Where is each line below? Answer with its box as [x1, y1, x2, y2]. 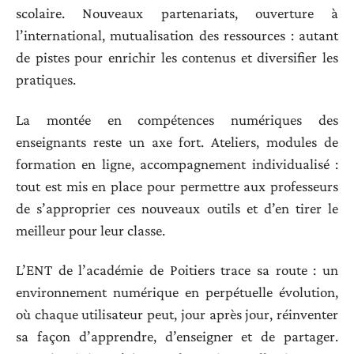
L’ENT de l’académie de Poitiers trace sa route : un [16, 262, 338, 279]
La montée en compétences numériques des [16, 111, 338, 128]
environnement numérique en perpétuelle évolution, [16, 284, 338, 301]
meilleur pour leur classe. [16, 221, 165, 239]
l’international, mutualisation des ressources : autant [16, 27, 338, 44]
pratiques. [16, 71, 76, 88]
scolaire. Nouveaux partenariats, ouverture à [16, 5, 338, 22]
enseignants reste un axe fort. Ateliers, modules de [16, 133, 338, 150]
